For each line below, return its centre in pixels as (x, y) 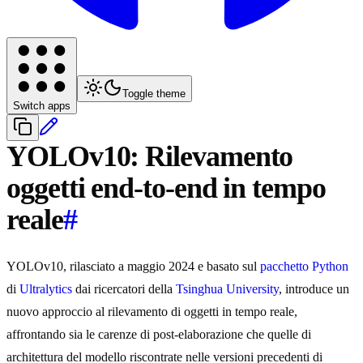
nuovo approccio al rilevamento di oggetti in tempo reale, (152, 312)
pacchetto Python (304, 267)
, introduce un (314, 289)
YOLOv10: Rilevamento (150, 157)
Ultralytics (46, 289)
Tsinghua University (227, 289)
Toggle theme (154, 94)
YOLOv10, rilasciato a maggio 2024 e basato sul (133, 267)
